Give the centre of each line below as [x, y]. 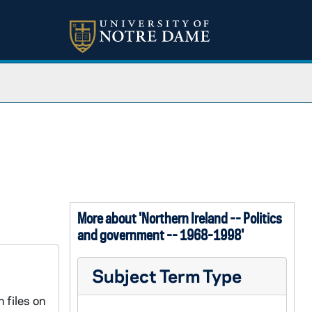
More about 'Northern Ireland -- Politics [179, 218]
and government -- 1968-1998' [160, 235]
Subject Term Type [166, 275]
